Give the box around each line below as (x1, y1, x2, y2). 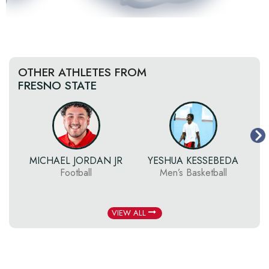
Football (60, 166, 92, 180)
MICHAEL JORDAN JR (29, 154, 122, 168)
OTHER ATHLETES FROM (18, 64, 147, 80)
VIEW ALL (111, 207, 148, 219)
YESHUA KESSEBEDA (148, 154, 238, 168)
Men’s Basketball (159, 166, 227, 180)
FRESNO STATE (18, 77, 97, 94)
